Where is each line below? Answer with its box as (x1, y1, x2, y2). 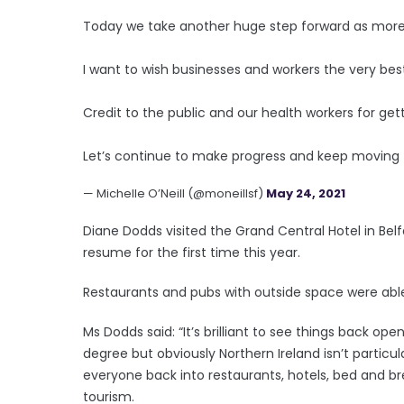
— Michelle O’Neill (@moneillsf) (83, 184, 266, 202)
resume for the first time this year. (83, 243, 300, 262)
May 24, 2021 (266, 184, 345, 202)
